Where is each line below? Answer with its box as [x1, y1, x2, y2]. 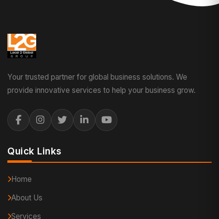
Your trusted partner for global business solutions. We [7, 72, 187, 82]
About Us [11, 193, 43, 203]
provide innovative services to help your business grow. [7, 86, 196, 95]
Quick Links [7, 145, 62, 157]
